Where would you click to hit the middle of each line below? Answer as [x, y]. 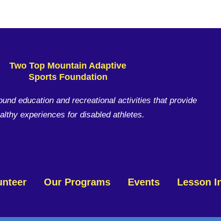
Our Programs [77, 182]
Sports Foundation [68, 77]
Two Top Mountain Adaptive [68, 66]
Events [144, 182]
